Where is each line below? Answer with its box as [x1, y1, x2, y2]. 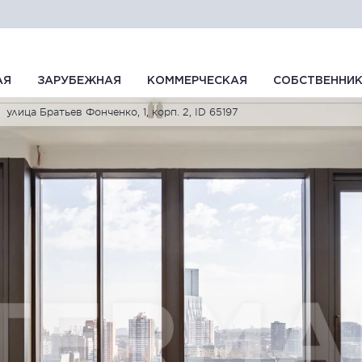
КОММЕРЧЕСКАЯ [147, 76, 247, 86]
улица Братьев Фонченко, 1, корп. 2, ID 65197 [6, 105, 238, 118]
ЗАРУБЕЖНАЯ [37, 76, 121, 86]
